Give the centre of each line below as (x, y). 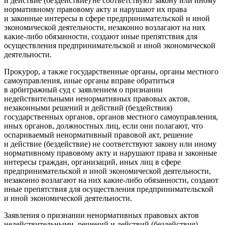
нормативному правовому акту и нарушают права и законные (110, 153)
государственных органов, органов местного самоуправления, (111, 117)
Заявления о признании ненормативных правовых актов (101, 215)
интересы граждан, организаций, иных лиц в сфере (92, 162)
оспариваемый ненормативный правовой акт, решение (98, 135)
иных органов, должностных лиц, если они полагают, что (103, 126)
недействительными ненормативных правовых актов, (97, 98)
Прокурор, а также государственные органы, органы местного (111, 71)
